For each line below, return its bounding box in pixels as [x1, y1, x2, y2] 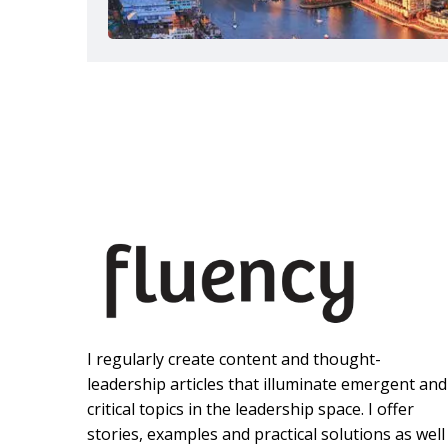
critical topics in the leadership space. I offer [87, 398, 414, 421]
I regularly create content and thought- [87, 348, 381, 371]
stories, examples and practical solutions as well [87, 423, 445, 446]
